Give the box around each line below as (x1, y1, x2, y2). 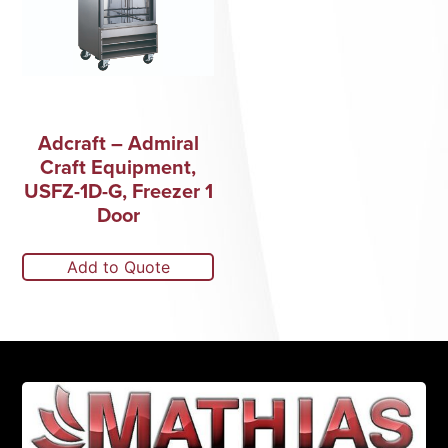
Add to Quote (66, 256, 170, 277)
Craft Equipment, (40, 151, 197, 181)
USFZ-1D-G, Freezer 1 (23, 175, 213, 205)
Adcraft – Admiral (37, 127, 199, 157)
